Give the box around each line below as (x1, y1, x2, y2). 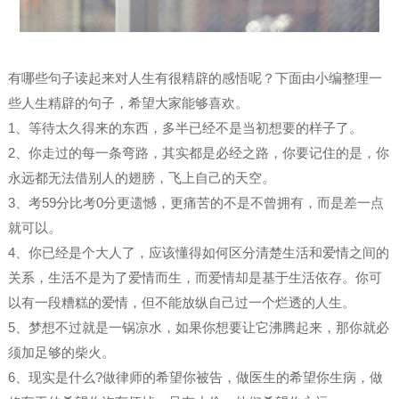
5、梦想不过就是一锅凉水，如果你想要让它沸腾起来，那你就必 (7, 319, 389, 335)
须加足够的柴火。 (7, 344, 115, 360)
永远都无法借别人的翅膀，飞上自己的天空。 (7, 169, 275, 185)
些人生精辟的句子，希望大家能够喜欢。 (7, 94, 248, 110)
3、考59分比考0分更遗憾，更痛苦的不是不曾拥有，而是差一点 (7, 194, 384, 210)
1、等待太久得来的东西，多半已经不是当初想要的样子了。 (7, 119, 362, 135)
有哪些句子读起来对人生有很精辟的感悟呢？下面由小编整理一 (7, 69, 382, 85)
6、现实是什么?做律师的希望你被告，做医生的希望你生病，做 (7, 369, 383, 385)
